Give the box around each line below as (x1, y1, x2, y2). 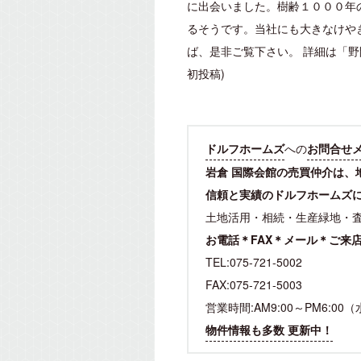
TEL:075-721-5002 (205, 254, 302, 270)
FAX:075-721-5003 (205, 276, 302, 293)
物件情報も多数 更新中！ (205, 322, 333, 338)
